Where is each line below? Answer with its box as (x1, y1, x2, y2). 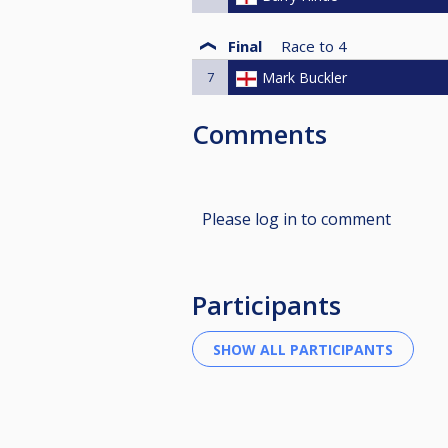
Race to (281, 35, 334, 56)
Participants (192, 287, 341, 324)
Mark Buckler (262, 67, 347, 87)
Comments (192, 116, 327, 153)
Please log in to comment (202, 208, 391, 231)
